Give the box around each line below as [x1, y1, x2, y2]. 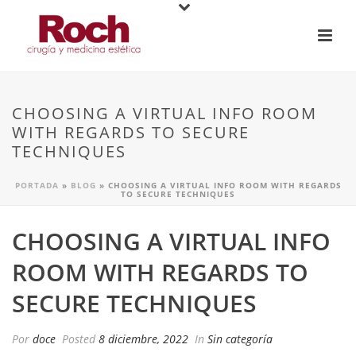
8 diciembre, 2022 [99, 331, 188, 346]
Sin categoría [207, 331, 273, 346]
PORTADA [14, 180, 59, 191]
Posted [59, 331, 99, 346]
